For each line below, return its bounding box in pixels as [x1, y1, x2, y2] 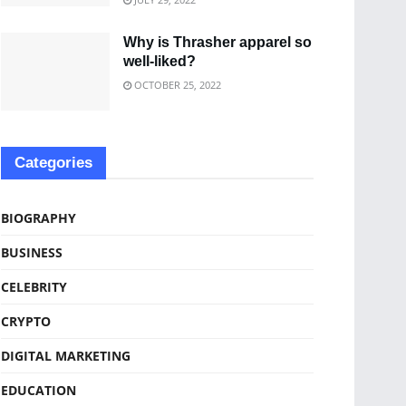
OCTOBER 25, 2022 [131, 78, 221, 92]
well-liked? [123, 53, 196, 69]
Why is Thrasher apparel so [123, 34, 312, 50]
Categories [14, 153, 92, 171]
